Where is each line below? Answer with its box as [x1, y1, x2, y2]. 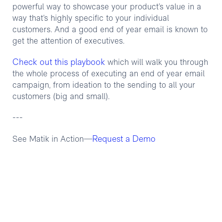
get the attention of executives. [12, 37, 124, 46]
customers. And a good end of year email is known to [12, 26, 208, 34]
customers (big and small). [12, 93, 110, 101]
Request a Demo [92, 135, 156, 144]
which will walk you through [105, 58, 208, 67]
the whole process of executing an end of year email [12, 70, 205, 78]
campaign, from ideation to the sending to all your [12, 81, 195, 90]
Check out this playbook [12, 58, 105, 67]
